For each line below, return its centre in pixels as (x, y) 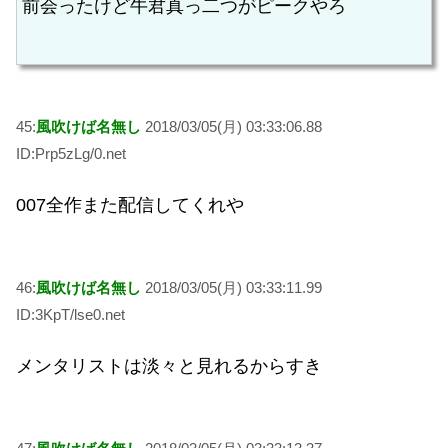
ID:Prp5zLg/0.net (71, 153)
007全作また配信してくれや (130, 204)
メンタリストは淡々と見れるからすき (169, 365)
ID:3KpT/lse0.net (70, 315)
